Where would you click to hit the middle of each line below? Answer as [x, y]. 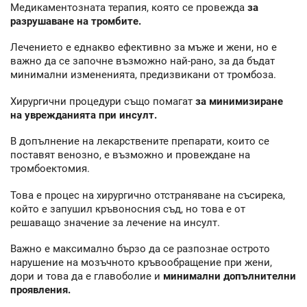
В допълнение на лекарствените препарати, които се [140, 142]
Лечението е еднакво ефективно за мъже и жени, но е [144, 48]
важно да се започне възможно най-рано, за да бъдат [143, 61]
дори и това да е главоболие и [87, 277]
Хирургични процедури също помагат [103, 101]
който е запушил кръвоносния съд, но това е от [128, 209]
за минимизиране [239, 101]
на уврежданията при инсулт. [84, 115]
